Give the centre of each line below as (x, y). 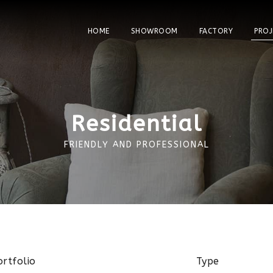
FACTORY (216, 31)
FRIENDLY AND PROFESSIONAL (136, 145)
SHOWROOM (154, 31)
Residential (136, 124)
